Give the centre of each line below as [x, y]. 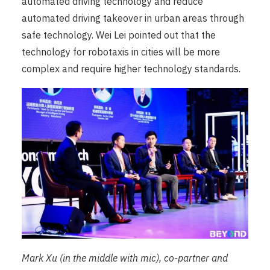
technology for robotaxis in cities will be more [121, 52]
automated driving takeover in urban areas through [133, 18]
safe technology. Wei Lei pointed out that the [119, 35]
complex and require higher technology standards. [131, 68]
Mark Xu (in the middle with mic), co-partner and [125, 258]
